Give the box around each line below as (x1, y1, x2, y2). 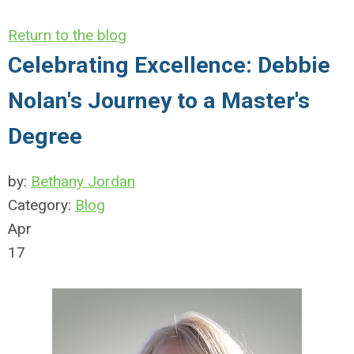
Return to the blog (8, 26, 126, 44)
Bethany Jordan (31, 172, 135, 190)
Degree (8, 123, 82, 149)
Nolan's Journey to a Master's (8, 88, 310, 114)
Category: (8, 196, 75, 214)
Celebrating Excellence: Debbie (8, 52, 330, 78)
